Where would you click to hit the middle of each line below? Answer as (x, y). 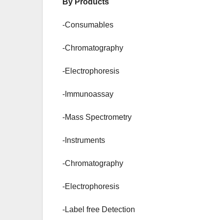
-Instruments (84, 140)
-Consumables (88, 25)
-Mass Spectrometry (97, 117)
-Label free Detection (99, 210)
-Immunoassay (88, 94)
